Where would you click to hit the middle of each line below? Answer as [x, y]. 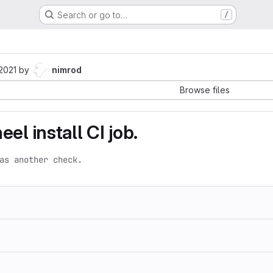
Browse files [205, 90]
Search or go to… [92, 15]
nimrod [67, 70]
